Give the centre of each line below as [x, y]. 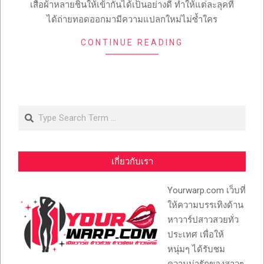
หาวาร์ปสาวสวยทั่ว [203, 220]
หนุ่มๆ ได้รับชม [196, 250]
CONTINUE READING [132, 43]
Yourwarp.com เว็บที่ [207, 191]
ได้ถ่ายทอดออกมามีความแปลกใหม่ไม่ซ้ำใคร [132, 20]
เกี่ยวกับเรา [132, 162]
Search [33, 112]
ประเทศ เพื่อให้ [196, 235]
